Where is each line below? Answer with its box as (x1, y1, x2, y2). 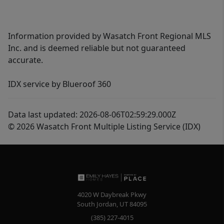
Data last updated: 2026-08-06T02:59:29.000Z (8, 109, 176, 120)
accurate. (8, 54, 43, 65)
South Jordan (77, 199, 116, 209)
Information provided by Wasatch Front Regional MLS (8, 30, 211, 41)
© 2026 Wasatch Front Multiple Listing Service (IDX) (8, 121, 200, 132)
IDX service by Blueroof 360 (8, 78, 111, 89)
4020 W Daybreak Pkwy (77, 190, 146, 199)
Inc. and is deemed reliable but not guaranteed (8, 42, 185, 53)
